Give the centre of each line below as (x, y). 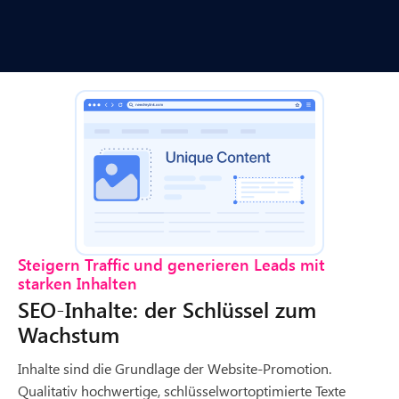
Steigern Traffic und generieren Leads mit (171, 264)
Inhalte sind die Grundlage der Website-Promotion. (175, 368)
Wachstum (69, 334)
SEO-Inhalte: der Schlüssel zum (167, 309)
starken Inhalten (77, 283)
